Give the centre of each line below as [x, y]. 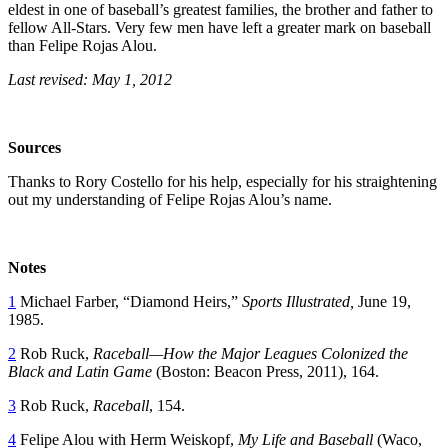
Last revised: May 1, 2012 [90, 79]
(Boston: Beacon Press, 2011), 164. [265, 371]
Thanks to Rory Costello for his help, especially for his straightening [222, 181]
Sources [34, 147]
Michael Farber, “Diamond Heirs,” [129, 301]
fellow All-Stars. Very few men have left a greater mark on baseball [219, 27]
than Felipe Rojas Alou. [82, 45]
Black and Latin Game [80, 371]
